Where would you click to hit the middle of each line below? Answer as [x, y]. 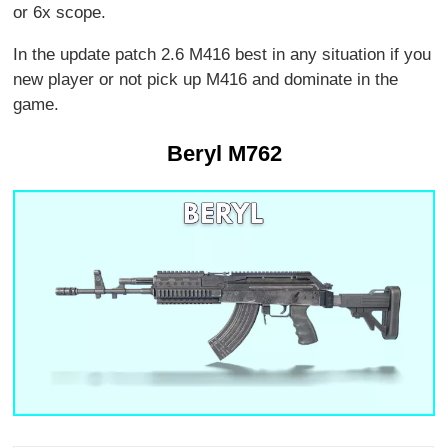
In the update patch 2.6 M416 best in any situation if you [222, 55]
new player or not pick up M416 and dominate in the [206, 80]
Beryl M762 [224, 154]
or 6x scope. [60, 13]
